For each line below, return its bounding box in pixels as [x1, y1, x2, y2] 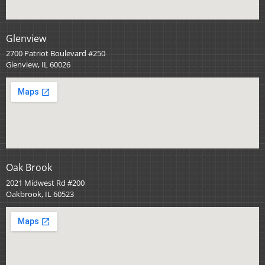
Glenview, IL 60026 [6, 59, 70, 70]
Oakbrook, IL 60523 [6, 188, 74, 199]
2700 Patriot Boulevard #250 [6, 48, 105, 59]
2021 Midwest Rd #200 [6, 177, 85, 188]
